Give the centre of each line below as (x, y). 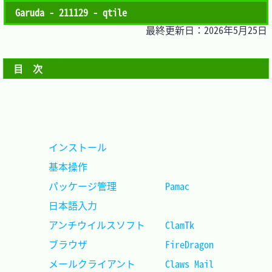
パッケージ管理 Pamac (206, 185)
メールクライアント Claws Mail (219, 263)
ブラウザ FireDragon (219, 244)
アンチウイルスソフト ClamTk (209, 224)
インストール (165, 147)
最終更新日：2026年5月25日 (206, 30)
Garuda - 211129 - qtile (71, 12)
